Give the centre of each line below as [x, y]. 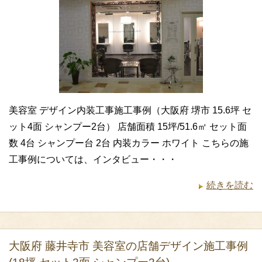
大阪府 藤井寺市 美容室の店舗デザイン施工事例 [128, 246]
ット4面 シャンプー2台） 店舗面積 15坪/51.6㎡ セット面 [128, 127]
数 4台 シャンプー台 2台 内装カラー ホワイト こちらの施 [129, 143]
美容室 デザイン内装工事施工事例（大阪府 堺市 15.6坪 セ [130, 111]
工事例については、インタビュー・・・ [93, 160]
